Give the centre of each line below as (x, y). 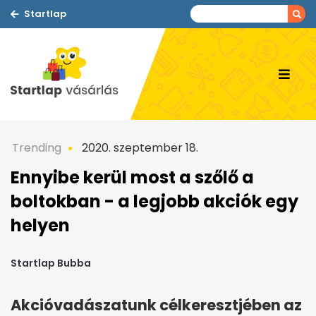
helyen (40, 225)
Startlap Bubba (51, 263)
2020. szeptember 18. (139, 148)
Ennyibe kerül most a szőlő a (132, 177)
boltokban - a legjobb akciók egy (154, 201)
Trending (37, 148)
